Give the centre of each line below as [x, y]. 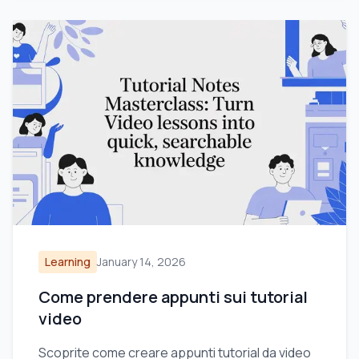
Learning [68, 262]
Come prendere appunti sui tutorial [173, 297]
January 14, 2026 [141, 262]
